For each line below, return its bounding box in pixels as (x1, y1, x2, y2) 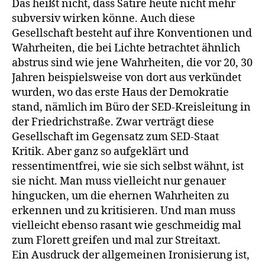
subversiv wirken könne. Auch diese (12, 11, 195, 25)
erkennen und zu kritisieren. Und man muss (12, 203, 235, 218)
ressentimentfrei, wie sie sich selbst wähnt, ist (12, 159, 244, 173)
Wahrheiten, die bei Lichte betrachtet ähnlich (12, 41, 240, 55)
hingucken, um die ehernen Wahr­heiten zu (12, 189, 229, 203)
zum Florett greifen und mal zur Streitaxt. (12, 233, 221, 247)
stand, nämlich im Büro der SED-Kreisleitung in (12, 100, 251, 114)
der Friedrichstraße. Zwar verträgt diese (12, 115, 214, 129)
